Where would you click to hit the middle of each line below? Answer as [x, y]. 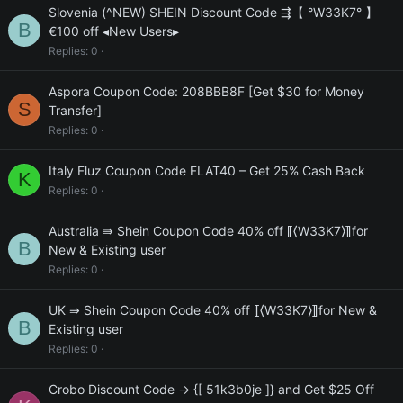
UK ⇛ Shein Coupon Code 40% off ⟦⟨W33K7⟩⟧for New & [213, 310]
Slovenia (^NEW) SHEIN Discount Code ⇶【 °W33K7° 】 [213, 12]
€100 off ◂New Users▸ [114, 31]
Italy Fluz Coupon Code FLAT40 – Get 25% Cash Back [207, 170]
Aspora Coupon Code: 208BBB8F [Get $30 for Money [206, 91]
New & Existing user [107, 250]
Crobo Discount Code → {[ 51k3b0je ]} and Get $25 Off [211, 389]
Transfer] [75, 110]
